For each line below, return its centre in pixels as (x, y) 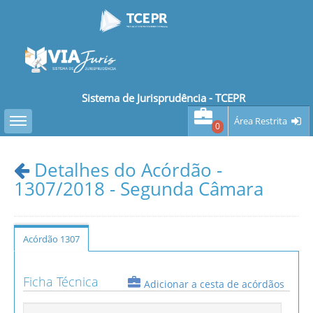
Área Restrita (261, 121)
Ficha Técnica (61, 282)
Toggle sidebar (33, 115)
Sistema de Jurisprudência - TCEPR (163, 98)
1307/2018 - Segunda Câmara (139, 189)
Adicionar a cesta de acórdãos (214, 284)
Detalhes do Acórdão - (126, 170)
